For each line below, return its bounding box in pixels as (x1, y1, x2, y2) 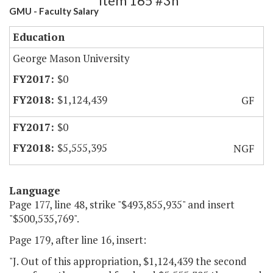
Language (9, 183, 60, 198)
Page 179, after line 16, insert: (9, 233, 146, 247)
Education (13, 30, 65, 44)
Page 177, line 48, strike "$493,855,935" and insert (9, 197, 235, 212)
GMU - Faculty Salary (9, 5, 99, 17)
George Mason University (13, 51, 130, 66)
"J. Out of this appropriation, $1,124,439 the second (9, 254, 247, 269)
